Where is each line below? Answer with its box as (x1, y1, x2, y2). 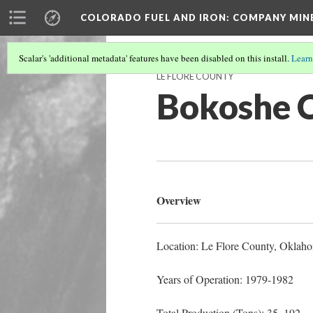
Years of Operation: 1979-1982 (156, 272, 293, 286)
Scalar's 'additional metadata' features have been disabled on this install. (19, 52, 291, 64)
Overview (156, 192, 201, 208)
